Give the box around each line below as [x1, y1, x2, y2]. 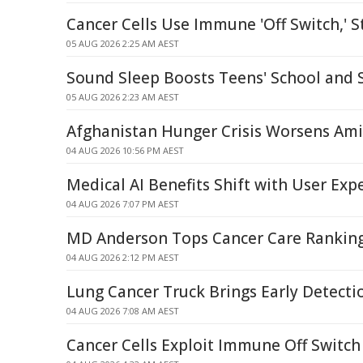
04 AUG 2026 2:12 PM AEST [66, 251, 179, 263]
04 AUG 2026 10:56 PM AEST [66, 144, 184, 156]
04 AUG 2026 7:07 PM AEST [66, 198, 179, 210]
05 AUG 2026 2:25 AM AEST [66, 37, 179, 49]
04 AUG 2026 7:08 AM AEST [66, 305, 179, 317]
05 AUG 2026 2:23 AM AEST [66, 91, 179, 103]
